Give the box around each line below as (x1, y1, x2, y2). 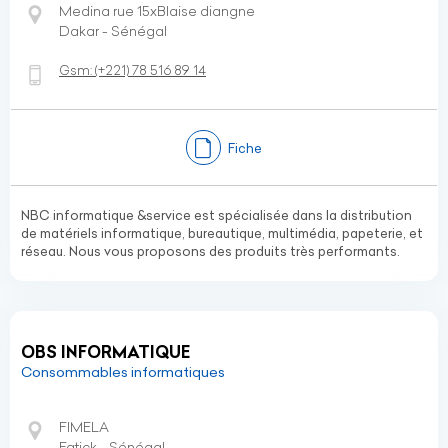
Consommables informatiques (21, 363, 225, 381)
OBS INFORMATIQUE (21, 342, 190, 362)
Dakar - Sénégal (59, 22, 167, 40)
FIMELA (59, 418, 109, 436)
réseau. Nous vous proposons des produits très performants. (21, 243, 400, 259)
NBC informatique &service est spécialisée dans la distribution (21, 207, 412, 223)
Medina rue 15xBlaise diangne (59, 2, 255, 20)
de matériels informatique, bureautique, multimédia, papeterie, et (21, 225, 423, 241)
